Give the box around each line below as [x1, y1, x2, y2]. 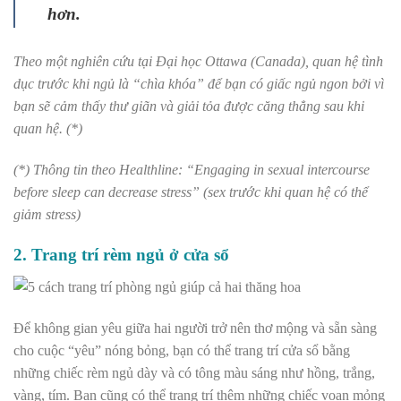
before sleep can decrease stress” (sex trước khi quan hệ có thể [13, 184, 368, 200]
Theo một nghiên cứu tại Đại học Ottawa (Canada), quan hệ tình [13, 54, 383, 70]
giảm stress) [13, 207, 81, 223]
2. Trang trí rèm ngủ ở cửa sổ [13, 244, 229, 264]
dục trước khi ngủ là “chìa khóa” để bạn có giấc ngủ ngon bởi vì [13, 76, 384, 92]
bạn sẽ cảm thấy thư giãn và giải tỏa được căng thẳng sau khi [13, 98, 364, 115]
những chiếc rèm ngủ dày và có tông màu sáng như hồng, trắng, [13, 365, 375, 381]
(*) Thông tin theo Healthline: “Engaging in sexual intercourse [13, 162, 370, 178]
